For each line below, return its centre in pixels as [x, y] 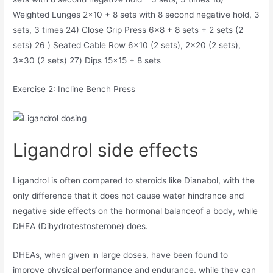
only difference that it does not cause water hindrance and [129, 196]
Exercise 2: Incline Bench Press [74, 89]
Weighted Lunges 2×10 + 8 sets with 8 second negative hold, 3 [136, 14]
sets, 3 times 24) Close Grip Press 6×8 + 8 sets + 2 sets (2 [128, 30]
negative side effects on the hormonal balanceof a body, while [136, 211]
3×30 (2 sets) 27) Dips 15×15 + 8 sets [87, 60]
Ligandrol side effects [106, 150]
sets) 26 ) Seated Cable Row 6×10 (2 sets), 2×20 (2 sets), [127, 45]
